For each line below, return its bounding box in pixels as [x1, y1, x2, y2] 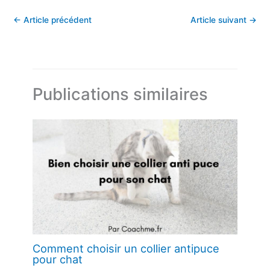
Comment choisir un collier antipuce [33, 242, 220, 256]
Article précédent [21, 14, 92, 25]
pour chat [33, 253, 83, 266]
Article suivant [190, 14, 249, 25]
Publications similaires [33, 84, 209, 105]
